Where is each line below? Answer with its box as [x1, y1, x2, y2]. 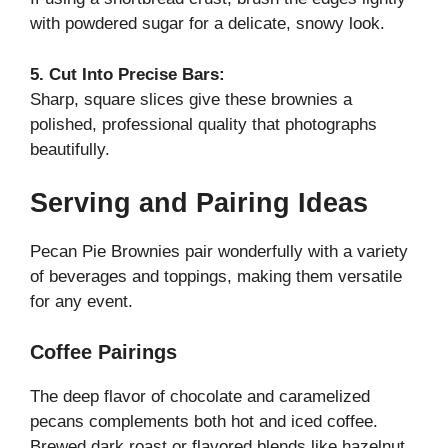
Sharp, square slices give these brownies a [30, 89, 352, 109]
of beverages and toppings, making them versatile [30, 267, 402, 287]
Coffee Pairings [30, 340, 177, 363]
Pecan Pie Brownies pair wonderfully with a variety [30, 242, 408, 262]
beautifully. [30, 139, 110, 159]
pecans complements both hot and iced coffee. [30, 411, 378, 431]
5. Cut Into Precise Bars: [30, 64, 225, 84]
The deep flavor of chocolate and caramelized [30, 386, 370, 406]
